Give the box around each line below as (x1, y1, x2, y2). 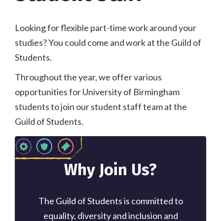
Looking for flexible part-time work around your (15, 22, 196, 33)
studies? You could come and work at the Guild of (15, 37, 201, 48)
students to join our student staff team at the (15, 101, 187, 112)
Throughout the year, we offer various (15, 71, 162, 82)
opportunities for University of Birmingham (15, 86, 180, 97)
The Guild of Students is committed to (38, 195, 183, 206)
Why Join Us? (64, 160, 157, 179)
